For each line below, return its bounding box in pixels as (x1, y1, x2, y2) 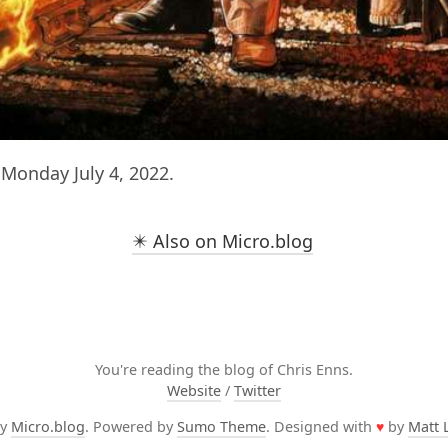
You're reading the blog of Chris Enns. (95, 360, 353, 380)
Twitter (234, 381, 281, 401)
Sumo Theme (177, 416, 266, 436)
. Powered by (85, 416, 177, 436)
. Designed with (266, 416, 376, 436)
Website (167, 381, 221, 401)
